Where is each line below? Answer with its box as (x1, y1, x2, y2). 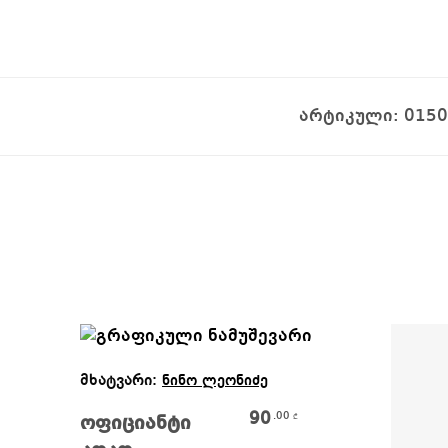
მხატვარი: (80, 372, 162, 389)
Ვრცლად (173, 362, 238, 377)
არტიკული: (298, 106, 404, 125)
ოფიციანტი (80, 414, 191, 435)
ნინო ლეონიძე (162, 373, 268, 389)
